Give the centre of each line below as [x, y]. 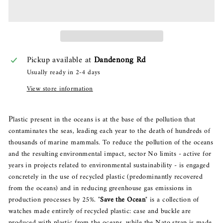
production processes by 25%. [52, 200]
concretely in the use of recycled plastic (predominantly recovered [106, 177]
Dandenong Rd [120, 60]
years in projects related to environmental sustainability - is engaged [109, 165]
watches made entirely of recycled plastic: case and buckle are [100, 211]
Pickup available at [60, 60]
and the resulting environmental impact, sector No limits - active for [110, 154]
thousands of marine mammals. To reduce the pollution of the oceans [111, 142]
